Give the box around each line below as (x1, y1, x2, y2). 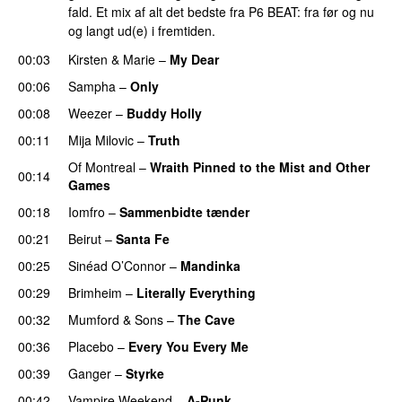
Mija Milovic (68, 130, 134, 149)
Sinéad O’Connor (68, 256, 166, 275)
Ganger (68, 363, 111, 382)
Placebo (68, 336, 114, 355)
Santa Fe (116, 229, 170, 248)
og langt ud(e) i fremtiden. (68, 22, 215, 40)
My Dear (170, 49, 219, 68)
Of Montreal (68, 157, 135, 176)
